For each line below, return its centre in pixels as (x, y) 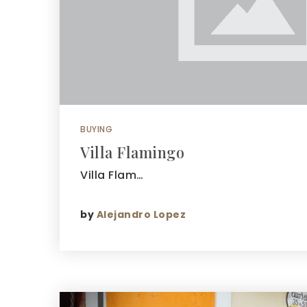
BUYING (96, 129)
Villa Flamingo (132, 152)
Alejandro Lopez (141, 214)
